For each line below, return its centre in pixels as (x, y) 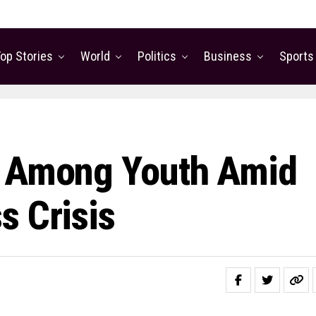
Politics (157, 56)
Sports (297, 56)
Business (228, 56)
